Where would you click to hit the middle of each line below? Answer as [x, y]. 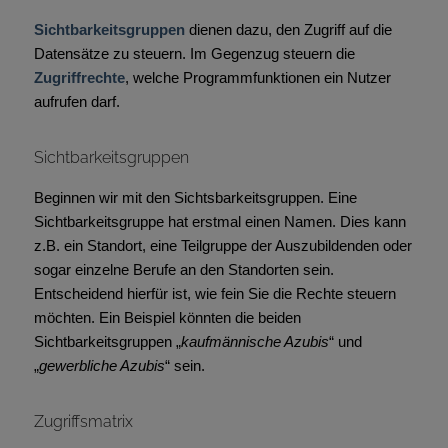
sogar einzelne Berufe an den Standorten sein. [183, 269]
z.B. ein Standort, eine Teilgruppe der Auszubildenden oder [222, 245]
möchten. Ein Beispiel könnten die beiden [167, 317]
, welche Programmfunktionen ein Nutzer [257, 77]
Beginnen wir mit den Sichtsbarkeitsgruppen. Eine [195, 197]
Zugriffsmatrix [83, 422]
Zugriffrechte [79, 77]
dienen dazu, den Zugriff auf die [288, 29]
